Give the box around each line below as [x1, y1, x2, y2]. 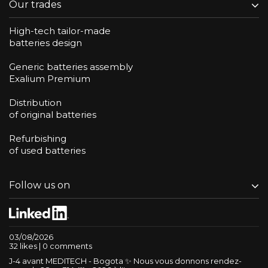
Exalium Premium [9, 72, 90, 84]
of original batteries [9, 108, 96, 120]
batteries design [9, 36, 82, 48]
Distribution [9, 96, 62, 108]
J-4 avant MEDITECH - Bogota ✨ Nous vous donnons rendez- [9, 256, 242, 266]
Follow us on [9, 179, 70, 191]
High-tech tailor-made [9, 25, 111, 36]
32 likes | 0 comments [9, 241, 92, 251]
